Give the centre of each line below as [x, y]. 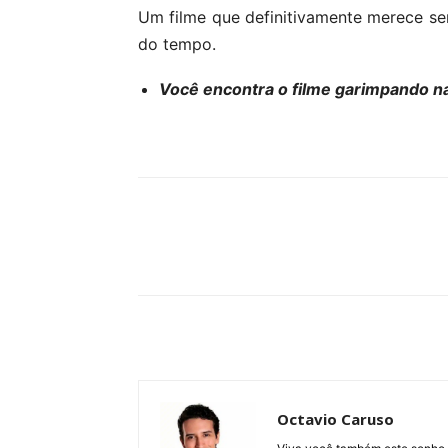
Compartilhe [224, 254]
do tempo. [177, 44]
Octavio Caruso [335, 419]
